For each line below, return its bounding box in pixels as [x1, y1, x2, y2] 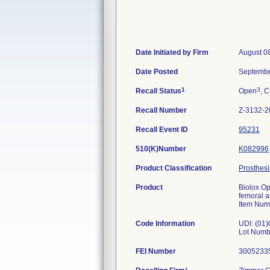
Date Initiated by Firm [136, 48, 209, 57]
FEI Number [136, 247, 176, 256]
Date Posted [136, 67, 178, 76]
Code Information [136, 219, 195, 228]
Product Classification [136, 164, 212, 172]
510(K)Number [136, 145, 186, 153]
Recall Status [136, 87, 181, 95]
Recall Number [136, 106, 187, 115]
